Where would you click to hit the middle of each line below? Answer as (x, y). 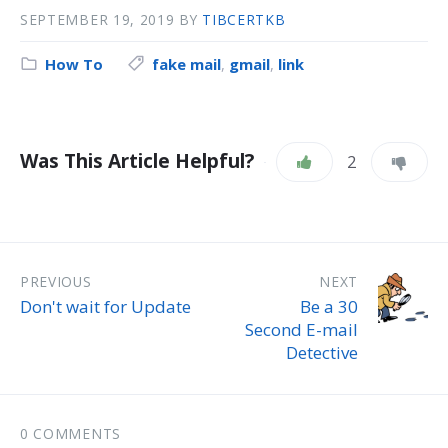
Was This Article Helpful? (137, 160)
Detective (322, 352)
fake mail (186, 63)
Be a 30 (329, 306)
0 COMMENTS (70, 433)
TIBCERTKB (244, 19)
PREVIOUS (56, 281)
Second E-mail (301, 329)
